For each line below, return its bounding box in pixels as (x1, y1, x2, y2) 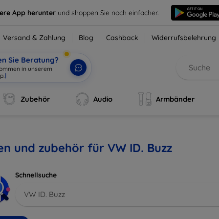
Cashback (106, 33, 139, 42)
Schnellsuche (15, 171, 57, 179)
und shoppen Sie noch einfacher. (58, 8, 159, 17)
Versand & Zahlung (3, 33, 66, 42)
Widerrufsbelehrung (152, 33, 217, 42)
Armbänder (155, 94, 195, 104)
